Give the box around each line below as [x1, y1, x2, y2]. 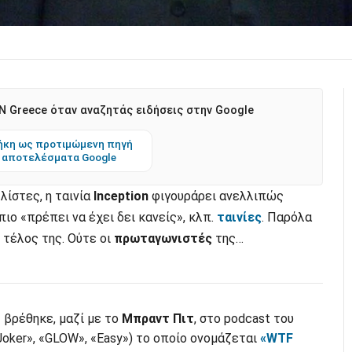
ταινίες [217, 210, 262, 225]
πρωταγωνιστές [114, 231, 212, 247]
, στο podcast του [193, 311, 294, 327]
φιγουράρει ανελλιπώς [148, 189, 284, 204]
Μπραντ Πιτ [121, 311, 194, 327]
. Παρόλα [262, 210, 312, 225]
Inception [93, 189, 148, 204]
